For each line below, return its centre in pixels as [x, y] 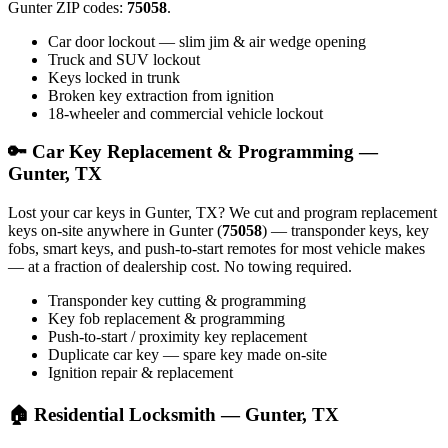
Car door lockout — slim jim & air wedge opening [207, 41]
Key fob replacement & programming [166, 319]
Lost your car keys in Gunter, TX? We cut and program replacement [222, 213]
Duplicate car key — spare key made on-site [187, 355]
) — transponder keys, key [345, 231]
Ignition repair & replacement [140, 373]
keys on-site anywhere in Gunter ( [115, 231]
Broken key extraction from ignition [161, 95]
